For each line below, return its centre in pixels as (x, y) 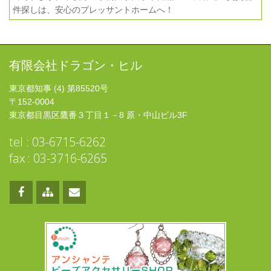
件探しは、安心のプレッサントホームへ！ (93, 9)
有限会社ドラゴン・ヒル (76, 65)
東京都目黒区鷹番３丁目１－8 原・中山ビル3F (98, 115)
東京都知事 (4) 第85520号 (59, 88)
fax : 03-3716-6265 (58, 158)
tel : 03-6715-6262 (57, 142)
